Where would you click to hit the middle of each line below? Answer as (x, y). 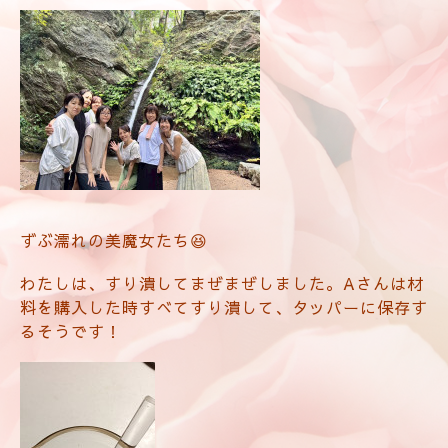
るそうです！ (71, 331)
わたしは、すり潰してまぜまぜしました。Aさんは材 (222, 283)
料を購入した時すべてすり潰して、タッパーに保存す (224, 307)
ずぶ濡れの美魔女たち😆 (114, 240)
